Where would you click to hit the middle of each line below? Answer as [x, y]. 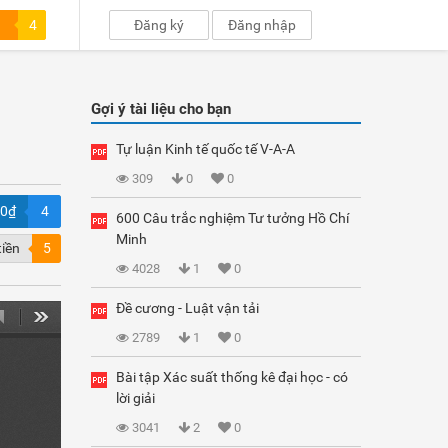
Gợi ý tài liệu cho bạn [161, 109]
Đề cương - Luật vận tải [187, 308]
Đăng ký [159, 25]
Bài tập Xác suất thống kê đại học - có [232, 377]
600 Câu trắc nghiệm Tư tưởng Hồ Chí [232, 218]
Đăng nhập [262, 25]
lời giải [135, 398]
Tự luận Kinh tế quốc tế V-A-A [205, 149]
